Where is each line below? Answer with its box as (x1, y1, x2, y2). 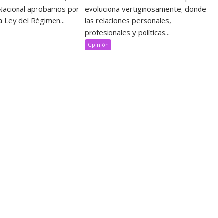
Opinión (88, 41, 109, 49)
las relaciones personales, (85, 16, 172, 26)
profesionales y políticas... (85, 27, 170, 37)
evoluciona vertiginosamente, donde (85, 4, 207, 14)
